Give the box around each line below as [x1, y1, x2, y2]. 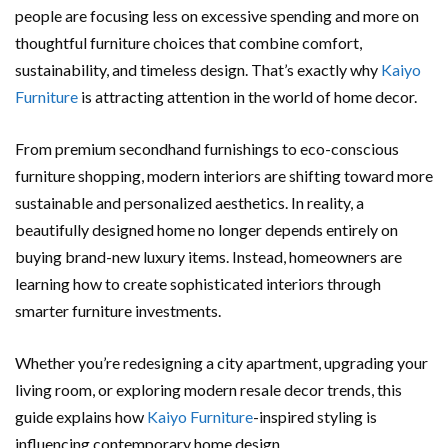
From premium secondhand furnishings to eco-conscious [15, 138, 399, 158]
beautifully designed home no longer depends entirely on [15, 219, 398, 239]
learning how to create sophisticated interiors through [15, 273, 381, 293]
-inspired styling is [253, 406, 377, 426]
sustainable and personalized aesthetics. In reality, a [15, 192, 364, 212]
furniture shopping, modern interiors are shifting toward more [15, 165, 433, 185]
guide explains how [15, 406, 147, 426]
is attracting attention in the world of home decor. [78, 86, 417, 106]
